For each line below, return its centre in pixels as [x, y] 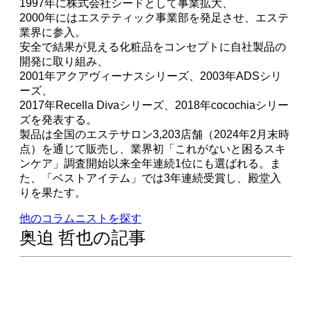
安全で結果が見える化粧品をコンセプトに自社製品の [153, 47]
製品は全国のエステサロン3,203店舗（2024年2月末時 [154, 134]
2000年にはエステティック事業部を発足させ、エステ [154, 17]
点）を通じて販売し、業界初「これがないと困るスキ [153, 149]
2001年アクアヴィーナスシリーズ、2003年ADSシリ [151, 76]
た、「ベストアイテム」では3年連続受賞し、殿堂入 [150, 178]
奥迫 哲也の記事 [83, 237]
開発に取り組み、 [64, 61]
